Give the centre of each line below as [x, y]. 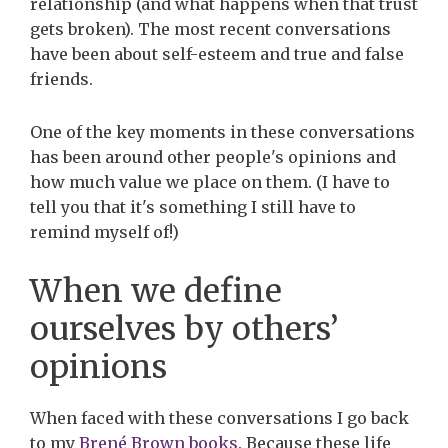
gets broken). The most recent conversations [210, 29]
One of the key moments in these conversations [222, 131]
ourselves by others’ [184, 328]
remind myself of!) [104, 231]
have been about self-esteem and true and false [217, 54]
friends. [61, 79]
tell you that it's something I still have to [193, 206]
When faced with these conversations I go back [219, 417]
